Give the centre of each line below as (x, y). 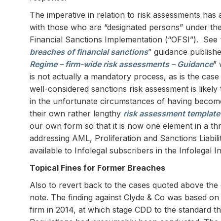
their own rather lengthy (76, 113)
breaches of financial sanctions (89, 52)
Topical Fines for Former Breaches (97, 168)
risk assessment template (172, 113)
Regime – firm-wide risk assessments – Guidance (121, 64)
